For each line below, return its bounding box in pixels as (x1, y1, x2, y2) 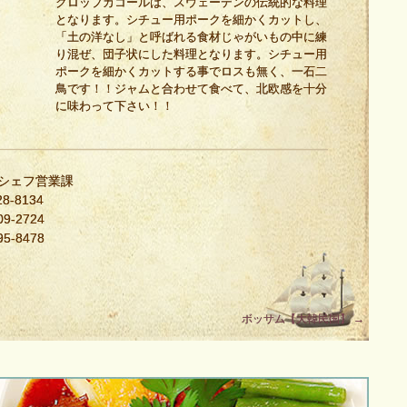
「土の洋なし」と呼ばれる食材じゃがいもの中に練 (55, 30, 327, 44)
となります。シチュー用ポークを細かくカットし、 (55, 13, 327, 26)
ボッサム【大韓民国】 (242, 313, 353, 326)
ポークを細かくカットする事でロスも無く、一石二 (55, 65, 327, 78)
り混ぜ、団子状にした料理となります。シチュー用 (55, 47, 327, 61)
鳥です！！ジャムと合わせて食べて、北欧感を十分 (55, 82, 327, 95)
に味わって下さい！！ (55, 99, 174, 113)
